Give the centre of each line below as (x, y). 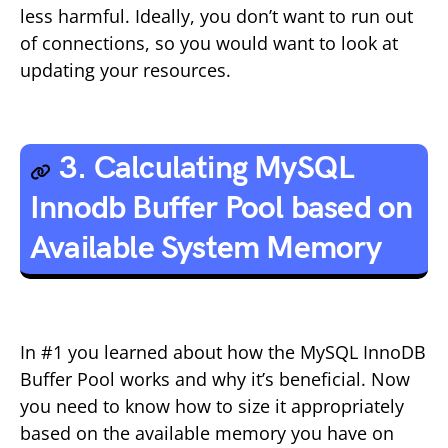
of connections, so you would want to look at (209, 43)
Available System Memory (206, 249)
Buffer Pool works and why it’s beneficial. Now (215, 379)
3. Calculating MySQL (207, 169)
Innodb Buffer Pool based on (221, 209)
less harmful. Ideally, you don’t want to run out (216, 16)
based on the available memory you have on (207, 433)
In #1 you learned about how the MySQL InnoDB (223, 352)
